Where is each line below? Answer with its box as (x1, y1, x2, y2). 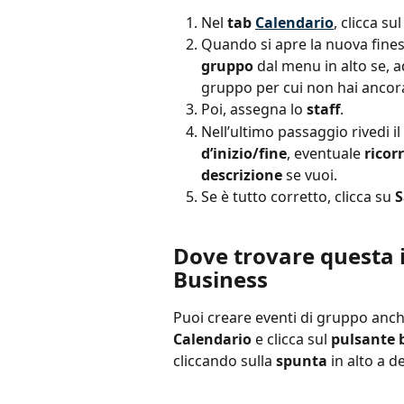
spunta (276, 350, 327, 371)
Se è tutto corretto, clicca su (201, 186, 395, 207)
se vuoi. (282, 164, 337, 185)
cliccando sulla (173, 350, 276, 371)
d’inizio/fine (201, 142, 287, 163)
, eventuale (287, 142, 364, 163)
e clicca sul (252, 328, 331, 349)
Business (173, 263, 268, 294)
